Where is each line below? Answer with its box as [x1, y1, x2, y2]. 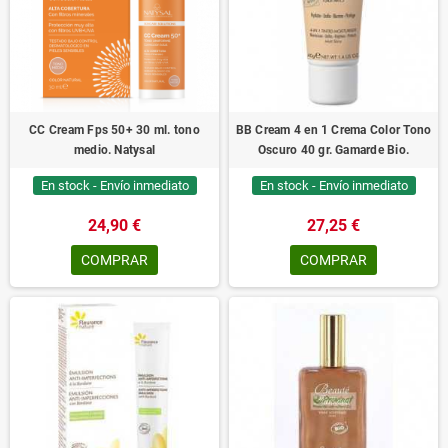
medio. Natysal [73, 143, 156, 157]
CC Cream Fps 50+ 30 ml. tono [29, 123, 200, 137]
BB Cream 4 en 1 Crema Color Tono [235, 123, 432, 137]
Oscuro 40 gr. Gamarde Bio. [257, 143, 410, 157]
